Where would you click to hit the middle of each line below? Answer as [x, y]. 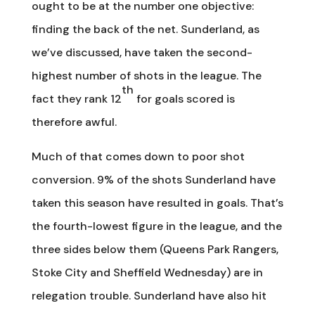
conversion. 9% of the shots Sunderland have [153, 179]
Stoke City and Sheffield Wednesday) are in [147, 272]
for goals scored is [184, 98]
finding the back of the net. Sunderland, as [145, 29]
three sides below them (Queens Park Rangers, [155, 249]
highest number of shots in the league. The [146, 75]
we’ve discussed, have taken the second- [142, 52]
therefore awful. [74, 122]
